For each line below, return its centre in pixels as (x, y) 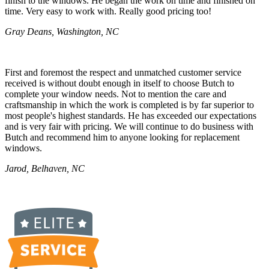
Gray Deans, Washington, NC (62, 31)
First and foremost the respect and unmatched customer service (123, 72)
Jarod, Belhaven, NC (45, 168)
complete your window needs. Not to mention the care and (116, 94)
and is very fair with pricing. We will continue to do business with (129, 126)
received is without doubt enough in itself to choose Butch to (119, 83)
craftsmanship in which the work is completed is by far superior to (129, 104)
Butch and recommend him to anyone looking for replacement (122, 137)
